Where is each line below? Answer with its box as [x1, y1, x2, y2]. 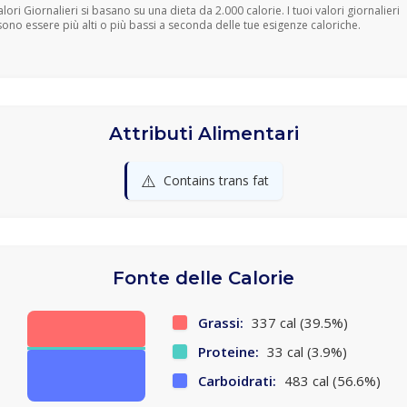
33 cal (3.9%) [263, 342, 347, 361]
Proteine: [197, 342, 259, 361]
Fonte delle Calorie [113, 267, 294, 289]
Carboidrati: [197, 372, 276, 390]
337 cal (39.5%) [247, 313, 348, 332]
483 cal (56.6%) [280, 372, 381, 390]
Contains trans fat [164, 172, 269, 189]
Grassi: [197, 313, 243, 332]
